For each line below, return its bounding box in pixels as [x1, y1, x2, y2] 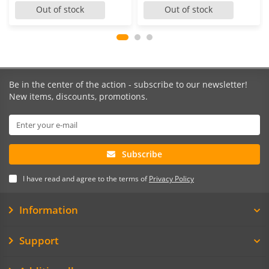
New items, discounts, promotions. [9, 91, 148, 102]
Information [19, 203, 78, 217]
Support [19, 234, 59, 247]
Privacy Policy [149, 174, 194, 183]
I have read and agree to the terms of [23, 174, 149, 183]
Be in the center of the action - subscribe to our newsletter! [9, 79, 247, 90]
